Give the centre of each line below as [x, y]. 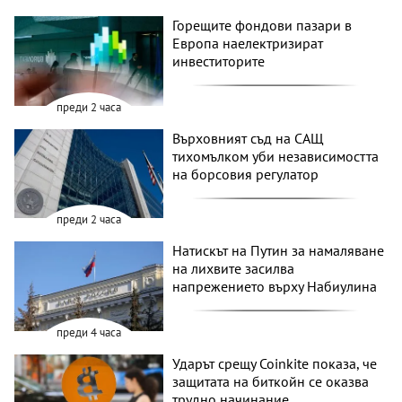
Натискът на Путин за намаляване [279, 251]
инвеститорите [219, 61]
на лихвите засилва [234, 269]
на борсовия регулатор [246, 174]
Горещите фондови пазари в [262, 26]
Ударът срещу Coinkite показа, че [275, 363]
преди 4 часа [89, 332]
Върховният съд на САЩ [249, 138]
